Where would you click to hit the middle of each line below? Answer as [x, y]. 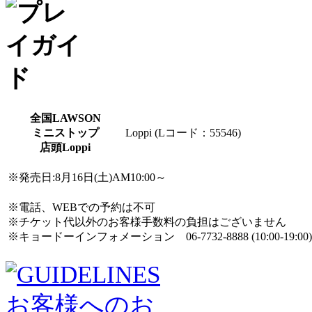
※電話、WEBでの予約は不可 [81, 207]
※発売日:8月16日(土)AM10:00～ [87, 177]
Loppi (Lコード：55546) [183, 132]
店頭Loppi [65, 147]
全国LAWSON [65, 118]
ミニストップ [65, 132]
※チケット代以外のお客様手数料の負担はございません [147, 221]
